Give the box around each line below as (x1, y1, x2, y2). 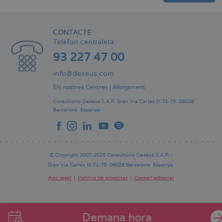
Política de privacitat (78, 174, 128, 181)
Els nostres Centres (53, 83, 108, 91)
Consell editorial (134, 174, 174, 181)
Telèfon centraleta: (53, 37, 116, 46)
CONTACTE (53, 28, 92, 37)
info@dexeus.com (53, 69, 114, 78)
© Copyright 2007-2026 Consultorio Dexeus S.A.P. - (49, 152, 173, 158)
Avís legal (48, 174, 71, 181)
